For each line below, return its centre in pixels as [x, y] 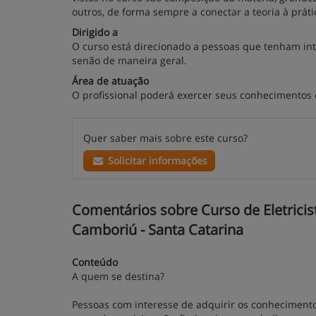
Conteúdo [95, 262]
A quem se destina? [118, 276]
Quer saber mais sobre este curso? [165, 138]
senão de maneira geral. [129, 60]
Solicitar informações [156, 160]
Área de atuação [110, 81]
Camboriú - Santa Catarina [158, 230]
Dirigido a [95, 32]
